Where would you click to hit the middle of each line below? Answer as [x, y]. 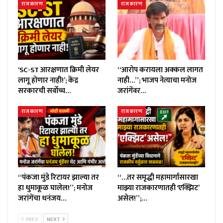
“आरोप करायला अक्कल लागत [160, 70]
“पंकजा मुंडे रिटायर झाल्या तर [58, 178]
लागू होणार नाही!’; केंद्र [48, 80]
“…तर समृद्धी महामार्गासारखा [158, 178]
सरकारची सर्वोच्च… [44, 91]
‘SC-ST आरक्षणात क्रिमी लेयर [58, 70]
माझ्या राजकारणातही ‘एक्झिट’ [158, 188]
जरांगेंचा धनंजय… [42, 199]
